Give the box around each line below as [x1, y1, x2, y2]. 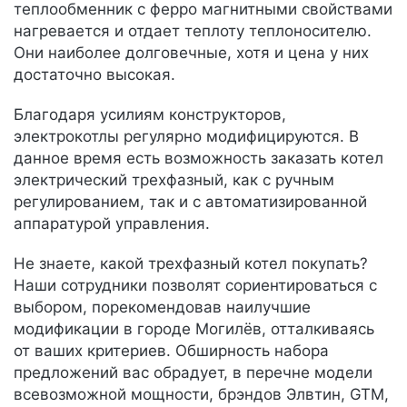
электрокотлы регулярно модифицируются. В [14, 127, 359, 145]
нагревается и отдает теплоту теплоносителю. [14, 22, 372, 40]
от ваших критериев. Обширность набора [14, 342, 329, 360]
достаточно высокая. [14, 65, 175, 84]
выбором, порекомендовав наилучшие [14, 298, 311, 316]
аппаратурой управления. [14, 214, 210, 233]
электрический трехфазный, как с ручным [14, 171, 334, 189]
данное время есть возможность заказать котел [14, 149, 383, 167]
